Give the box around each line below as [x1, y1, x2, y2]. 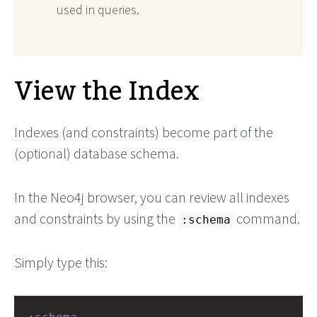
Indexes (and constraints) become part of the [14, 122, 273, 141]
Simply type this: [14, 253, 108, 271]
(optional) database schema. [14, 144, 179, 162]
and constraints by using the [14, 209, 178, 227]
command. [234, 209, 300, 227]
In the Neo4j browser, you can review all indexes [14, 188, 289, 206]
